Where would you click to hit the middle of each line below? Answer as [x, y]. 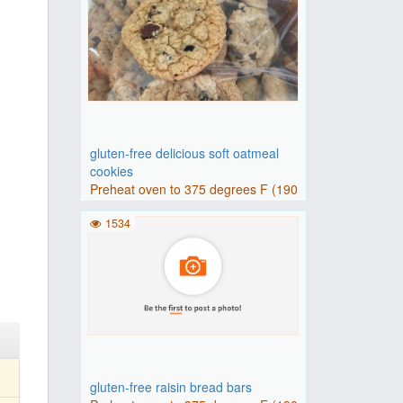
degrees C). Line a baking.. [167, 207]
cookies [111, 171]
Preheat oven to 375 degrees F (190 [193, 189]
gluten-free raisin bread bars [170, 387]
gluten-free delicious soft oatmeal [184, 153]
